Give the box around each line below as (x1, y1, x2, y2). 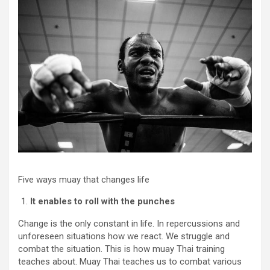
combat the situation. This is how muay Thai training (18, 243, 225, 254)
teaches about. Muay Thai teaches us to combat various (18, 256, 242, 267)
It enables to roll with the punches (30, 195, 175, 207)
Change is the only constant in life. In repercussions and (18, 218, 240, 229)
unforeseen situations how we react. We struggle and (18, 230, 230, 242)
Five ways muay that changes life (18, 174, 149, 185)
